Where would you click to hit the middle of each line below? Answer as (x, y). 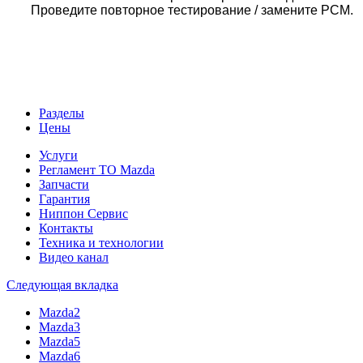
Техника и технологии (101, 242)
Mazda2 (60, 312)
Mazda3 (60, 327)
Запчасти (64, 184)
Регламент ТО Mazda (97, 169)
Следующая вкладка (62, 284)
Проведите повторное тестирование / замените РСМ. (192, 10)
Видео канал (74, 257)
